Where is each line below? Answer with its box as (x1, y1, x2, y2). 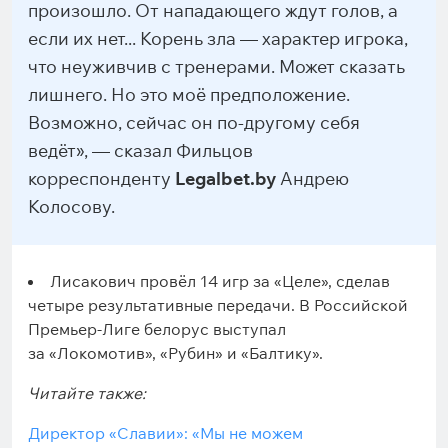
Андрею (276, 167, 349, 190)
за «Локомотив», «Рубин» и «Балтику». (28, 343, 323, 363)
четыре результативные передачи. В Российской (28, 295, 408, 315)
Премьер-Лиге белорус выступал (28, 319, 286, 339)
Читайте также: (28, 383, 146, 403)
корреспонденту (28, 167, 175, 190)
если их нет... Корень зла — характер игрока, (28, 27, 408, 50)
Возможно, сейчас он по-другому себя (28, 111, 360, 134)
